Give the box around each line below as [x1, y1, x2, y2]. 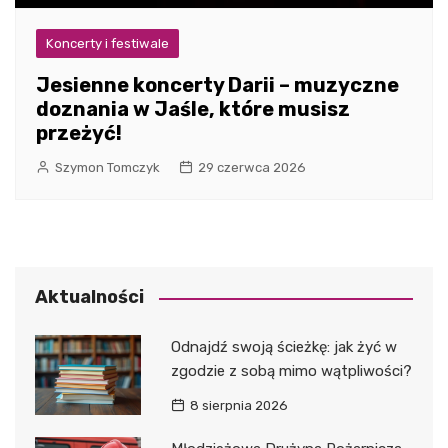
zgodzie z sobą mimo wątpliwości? [170, 362, 412, 381]
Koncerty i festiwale [46, 36, 169, 52]
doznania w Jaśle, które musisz [36, 97, 350, 122]
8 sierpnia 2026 [189, 398, 288, 414]
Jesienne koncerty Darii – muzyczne [36, 73, 399, 98]
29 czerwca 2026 [198, 160, 306, 176]
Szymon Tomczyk [55, 160, 160, 176]
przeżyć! [36, 121, 122, 146]
